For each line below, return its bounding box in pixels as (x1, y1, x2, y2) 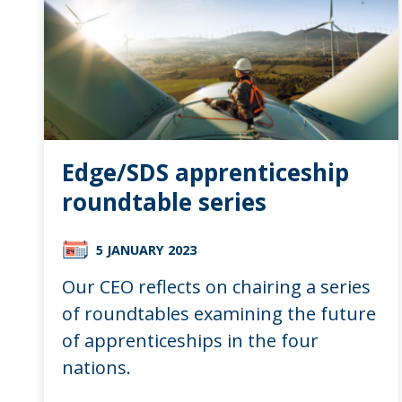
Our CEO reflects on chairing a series (61, 274, 371, 299)
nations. (61, 354, 131, 380)
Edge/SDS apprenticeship (61, 155, 349, 188)
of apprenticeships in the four (61, 328, 319, 353)
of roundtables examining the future (61, 301, 376, 326)
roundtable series (61, 185, 267, 218)
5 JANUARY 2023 (95, 240, 197, 258)
